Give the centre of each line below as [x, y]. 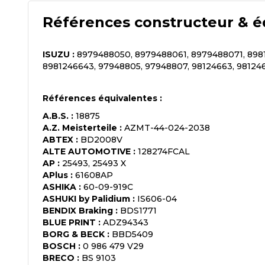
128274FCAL [164, 151]
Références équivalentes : [102, 98]
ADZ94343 [126, 222]
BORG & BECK [74, 234]
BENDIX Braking [78, 210]
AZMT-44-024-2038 [167, 127]
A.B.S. [56, 116]
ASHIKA [59, 187]
